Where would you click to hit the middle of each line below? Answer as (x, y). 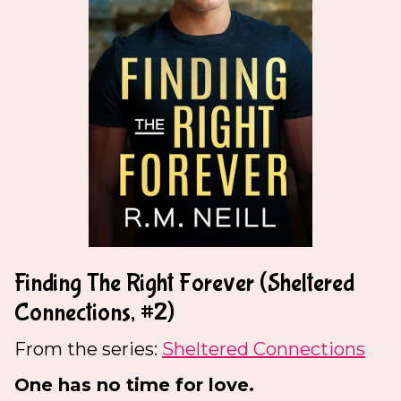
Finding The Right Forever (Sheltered (184, 283)
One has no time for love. (134, 384)
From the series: (88, 349)
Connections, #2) (94, 312)
